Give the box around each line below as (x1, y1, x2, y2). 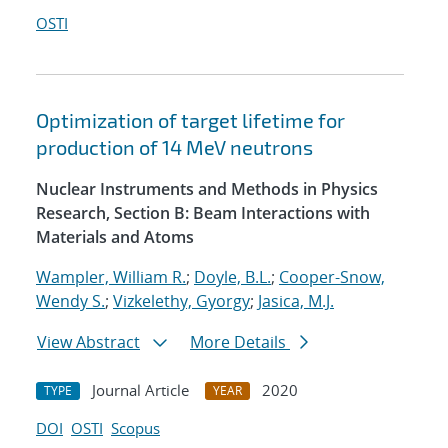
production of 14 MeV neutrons (36, 135, 313, 160)
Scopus (111, 418, 160, 439)
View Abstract (37, 331, 140, 354)
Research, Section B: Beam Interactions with (36, 202, 370, 225)
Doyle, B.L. (194, 266, 271, 289)
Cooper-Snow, (279, 266, 385, 289)
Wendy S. (36, 290, 105, 313)
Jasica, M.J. (258, 290, 334, 313)
